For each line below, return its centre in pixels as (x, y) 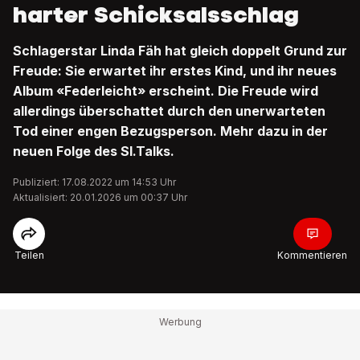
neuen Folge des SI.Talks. (94, 151)
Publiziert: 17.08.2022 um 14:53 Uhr (94, 182)
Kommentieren (312, 255)
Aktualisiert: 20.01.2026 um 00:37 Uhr (100, 197)
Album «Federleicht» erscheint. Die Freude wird (166, 91)
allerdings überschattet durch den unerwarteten (169, 111)
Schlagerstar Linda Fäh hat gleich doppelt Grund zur (180, 51)
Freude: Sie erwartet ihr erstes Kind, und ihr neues (175, 71)
